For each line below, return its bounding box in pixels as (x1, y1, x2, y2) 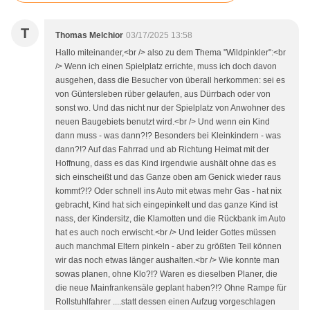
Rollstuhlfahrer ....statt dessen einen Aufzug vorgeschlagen (55, 297, 275, 307)
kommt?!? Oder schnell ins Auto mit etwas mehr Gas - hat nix (55, 186, 282, 197)
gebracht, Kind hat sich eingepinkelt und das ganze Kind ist (55, 200, 277, 210)
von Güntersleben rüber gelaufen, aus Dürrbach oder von (55, 89, 271, 100)
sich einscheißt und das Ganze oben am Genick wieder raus (55, 172, 281, 183)
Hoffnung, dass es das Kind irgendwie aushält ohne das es (55, 158, 276, 169)
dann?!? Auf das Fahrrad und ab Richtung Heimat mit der (55, 145, 269, 155)
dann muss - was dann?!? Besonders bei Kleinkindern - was (55, 131, 281, 141)
